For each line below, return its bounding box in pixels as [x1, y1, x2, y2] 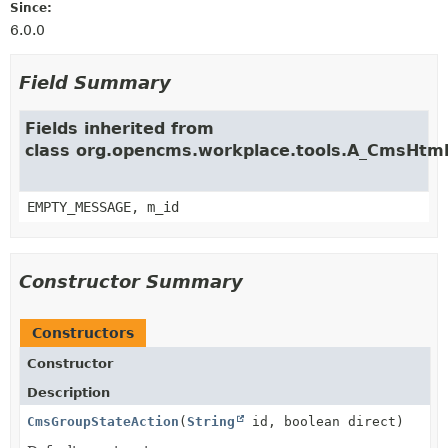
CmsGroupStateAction [27, 413, 179, 429]
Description [27, 384, 110, 400]
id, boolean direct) [244, 413, 404, 429]
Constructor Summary [19, 270, 243, 292]
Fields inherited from [25, 118, 214, 138]
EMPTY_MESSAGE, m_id [27, 198, 179, 215]
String [187, 413, 235, 429]
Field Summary [19, 71, 171, 93]
